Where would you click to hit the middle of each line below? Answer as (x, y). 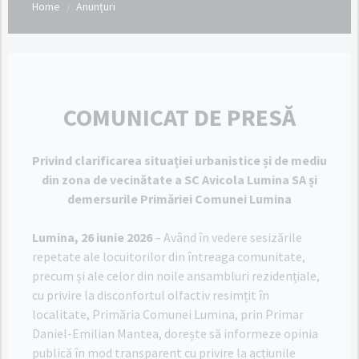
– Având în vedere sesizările (227, 237)
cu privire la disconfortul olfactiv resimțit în (151, 295)
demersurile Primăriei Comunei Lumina (179, 199)
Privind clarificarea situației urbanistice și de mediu (179, 160)
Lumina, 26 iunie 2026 (92, 237)
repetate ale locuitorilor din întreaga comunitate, (169, 256)
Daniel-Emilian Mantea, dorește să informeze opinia (175, 333)
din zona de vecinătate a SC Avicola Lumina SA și (179, 179)
